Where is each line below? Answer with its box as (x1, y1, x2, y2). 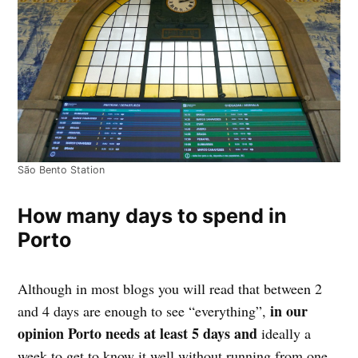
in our (270, 300, 308, 321)
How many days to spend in (18, 203, 288, 228)
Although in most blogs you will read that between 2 (18, 278, 323, 298)
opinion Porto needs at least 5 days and (18, 322, 262, 344)
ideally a (261, 323, 312, 343)
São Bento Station (18, 163, 105, 176)
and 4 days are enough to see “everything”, (18, 300, 271, 320)
